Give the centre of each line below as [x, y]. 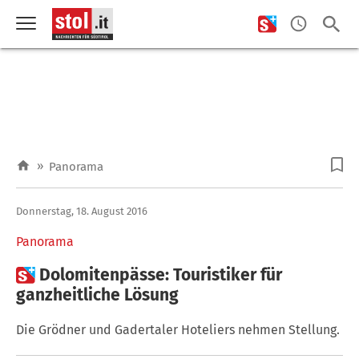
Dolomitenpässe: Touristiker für [161, 274]
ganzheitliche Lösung [97, 294]
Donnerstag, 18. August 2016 [82, 211]
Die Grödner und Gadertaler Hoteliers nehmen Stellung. [178, 329]
